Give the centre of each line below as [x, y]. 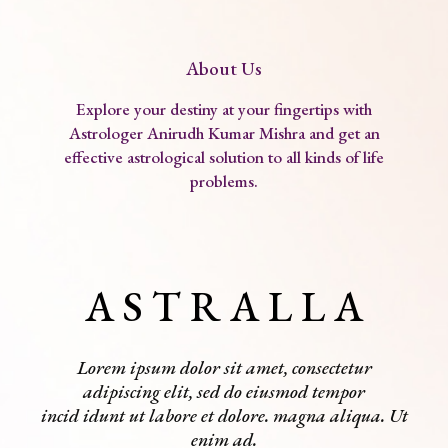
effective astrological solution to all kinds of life [224, 157]
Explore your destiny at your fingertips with [224, 109]
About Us [224, 69]
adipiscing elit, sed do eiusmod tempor [224, 392]
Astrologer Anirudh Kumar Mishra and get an [224, 133]
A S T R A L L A [224, 307]
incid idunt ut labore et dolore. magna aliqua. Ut [224, 416]
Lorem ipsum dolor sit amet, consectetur [224, 368]
